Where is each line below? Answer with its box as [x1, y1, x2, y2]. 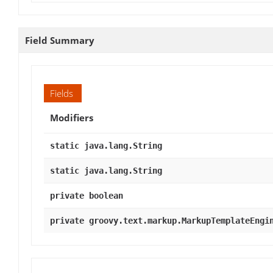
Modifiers [50, 112, 93, 124]
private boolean [50, 191, 123, 201]
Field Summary [25, 34, 94, 47]
